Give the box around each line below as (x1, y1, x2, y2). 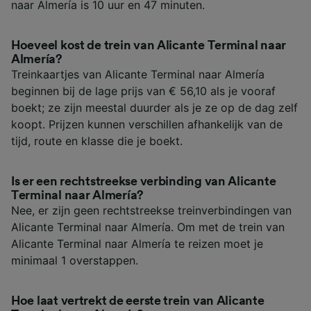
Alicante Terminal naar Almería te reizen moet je (11, 236, 263, 251)
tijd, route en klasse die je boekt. (11, 133, 183, 148)
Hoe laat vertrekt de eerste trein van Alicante (11, 294, 264, 307)
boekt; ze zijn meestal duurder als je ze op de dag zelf (11, 100, 298, 115)
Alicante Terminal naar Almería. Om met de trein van (11, 219, 285, 234)
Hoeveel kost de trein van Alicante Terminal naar (11, 38, 287, 51)
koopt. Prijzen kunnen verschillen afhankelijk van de (11, 117, 283, 131)
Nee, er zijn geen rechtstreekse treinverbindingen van (11, 203, 292, 217)
